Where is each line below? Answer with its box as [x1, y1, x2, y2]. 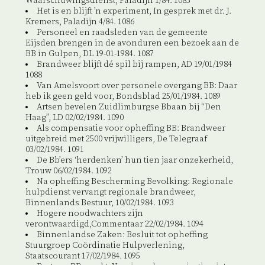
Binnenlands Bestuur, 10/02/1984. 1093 [25, 198, 174, 209]
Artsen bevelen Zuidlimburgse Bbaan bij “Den [36, 102, 221, 113]
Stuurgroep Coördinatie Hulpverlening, [25, 240, 185, 251]
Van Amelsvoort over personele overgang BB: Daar [36, 80, 237, 92]
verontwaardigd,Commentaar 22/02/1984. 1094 [25, 219, 203, 230]
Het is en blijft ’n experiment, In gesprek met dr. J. [36, 6, 231, 17]
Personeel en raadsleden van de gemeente [36, 27, 208, 38]
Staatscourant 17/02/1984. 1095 [25, 251, 140, 262]
